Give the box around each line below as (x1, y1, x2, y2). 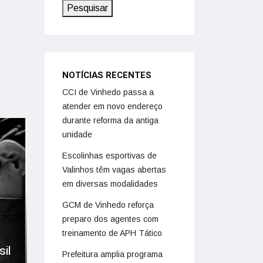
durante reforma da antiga (62, 116, 159, 125)
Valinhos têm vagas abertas (62, 165, 166, 174)
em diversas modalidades (62, 179, 158, 188)
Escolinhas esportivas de (62, 151, 157, 160)
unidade (62, 130, 92, 139)
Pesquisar (67, 3, 108, 13)
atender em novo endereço (62, 102, 163, 111)
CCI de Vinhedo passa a (62, 87, 154, 97)
